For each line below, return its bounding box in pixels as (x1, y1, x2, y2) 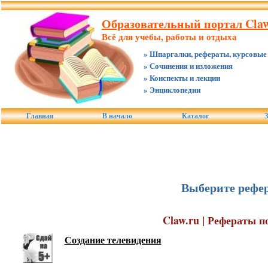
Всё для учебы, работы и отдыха (102, 30, 237, 43)
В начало (102, 112, 132, 120)
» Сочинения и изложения (144, 60, 233, 71)
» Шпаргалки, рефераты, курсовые (144, 48, 267, 59)
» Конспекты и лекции (144, 72, 220, 83)
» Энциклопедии (144, 84, 200, 95)
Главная (26, 112, 54, 120)
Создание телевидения (64, 233, 162, 246)
